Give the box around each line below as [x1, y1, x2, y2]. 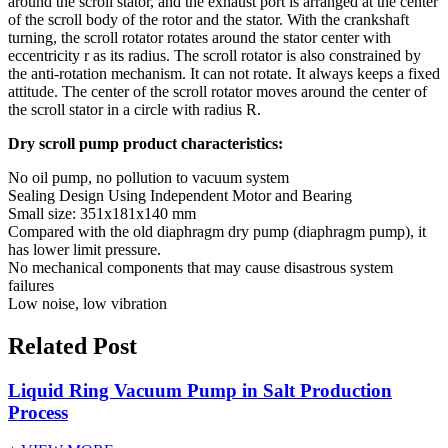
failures [8, 276, 54, 294]
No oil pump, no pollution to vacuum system [8, 168, 289, 186]
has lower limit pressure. [8, 240, 161, 258]
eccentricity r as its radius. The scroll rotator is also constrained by [8, 46, 421, 64]
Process [8, 401, 68, 423]
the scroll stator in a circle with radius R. [8, 100, 261, 118]
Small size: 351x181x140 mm [8, 204, 196, 222]
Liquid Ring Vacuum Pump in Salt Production [8, 379, 392, 401]
